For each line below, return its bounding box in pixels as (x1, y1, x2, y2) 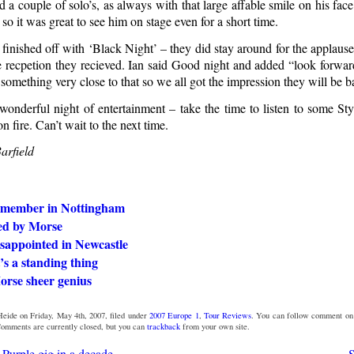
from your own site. (179, 321, 250, 333)
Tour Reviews (203, 310, 252, 322)
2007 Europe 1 (149, 310, 199, 322)
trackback (146, 321, 180, 333)
